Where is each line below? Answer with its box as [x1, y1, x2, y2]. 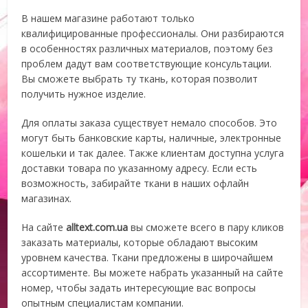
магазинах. [21, 192, 72, 205]
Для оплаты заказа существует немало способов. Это [21, 116, 278, 129]
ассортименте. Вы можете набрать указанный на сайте [21, 266, 284, 279]
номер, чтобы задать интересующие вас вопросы [21, 281, 256, 294]
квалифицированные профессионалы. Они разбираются [21, 27, 285, 40]
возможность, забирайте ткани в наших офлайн [21, 177, 250, 190]
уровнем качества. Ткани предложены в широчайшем [21, 251, 274, 264]
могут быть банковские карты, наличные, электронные [21, 131, 282, 144]
